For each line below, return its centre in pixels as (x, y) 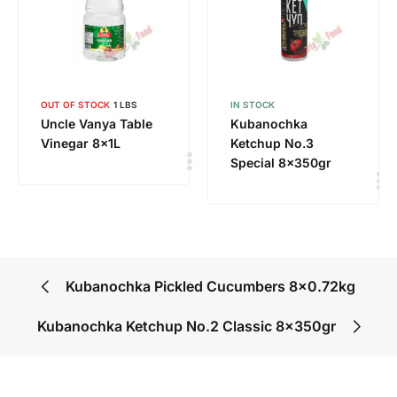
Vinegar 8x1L (81, 144)
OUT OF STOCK (75, 105)
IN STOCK (253, 105)
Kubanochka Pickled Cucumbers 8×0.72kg (210, 287)
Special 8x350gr (281, 163)
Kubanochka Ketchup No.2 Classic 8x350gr (187, 327)
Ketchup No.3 (272, 144)
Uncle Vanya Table (97, 124)
